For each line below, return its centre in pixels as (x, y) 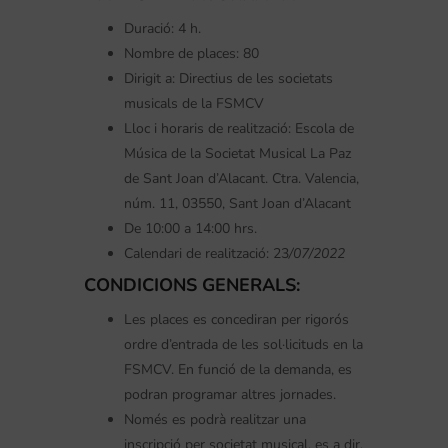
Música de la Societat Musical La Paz (237, 153)
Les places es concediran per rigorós (236, 319)
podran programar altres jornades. (230, 394)
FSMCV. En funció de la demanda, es (238, 369)
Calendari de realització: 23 (206, 253)
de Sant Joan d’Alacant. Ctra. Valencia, (241, 178)
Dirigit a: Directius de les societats (228, 78)
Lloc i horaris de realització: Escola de (239, 128)
